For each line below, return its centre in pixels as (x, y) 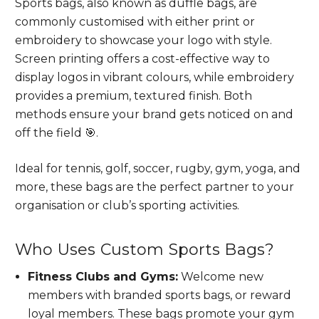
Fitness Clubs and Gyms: (103, 277)
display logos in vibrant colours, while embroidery (154, 77)
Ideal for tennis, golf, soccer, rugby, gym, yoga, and (157, 168)
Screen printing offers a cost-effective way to (142, 59)
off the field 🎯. (56, 133)
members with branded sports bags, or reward (159, 295)
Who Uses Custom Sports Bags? (145, 250)
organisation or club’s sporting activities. (127, 205)
